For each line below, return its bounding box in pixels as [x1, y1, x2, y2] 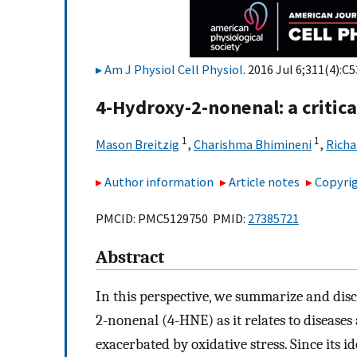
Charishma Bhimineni [194, 136, 312, 153]
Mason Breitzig [96, 136, 179, 153]
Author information [104, 173, 214, 190]
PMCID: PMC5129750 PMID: [96, 210, 248, 227]
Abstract [96, 247, 164, 269]
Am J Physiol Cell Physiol [104, 61, 243, 77]
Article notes [229, 173, 300, 190]
